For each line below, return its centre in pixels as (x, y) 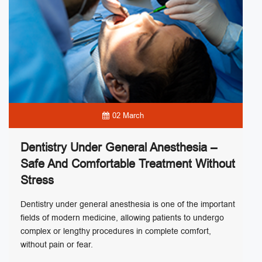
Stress (37, 180)
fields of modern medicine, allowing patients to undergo (122, 218)
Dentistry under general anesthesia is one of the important (128, 204)
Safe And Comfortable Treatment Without (128, 164)
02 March (128, 115)
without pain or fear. (57, 244)
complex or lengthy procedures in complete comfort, (116, 231)
